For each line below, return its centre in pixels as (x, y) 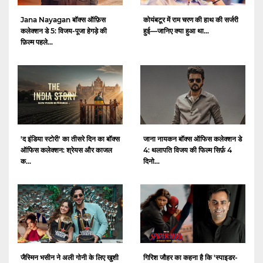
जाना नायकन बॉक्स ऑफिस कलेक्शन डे (193, 139)
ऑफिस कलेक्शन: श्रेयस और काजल (66, 150)
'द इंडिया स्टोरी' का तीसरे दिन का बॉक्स (70, 139)
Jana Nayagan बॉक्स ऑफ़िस (63, 19)
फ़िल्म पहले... (37, 42)
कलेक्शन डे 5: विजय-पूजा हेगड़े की (64, 31)
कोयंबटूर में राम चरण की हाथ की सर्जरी (191, 19)
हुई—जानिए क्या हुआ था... (176, 31)
